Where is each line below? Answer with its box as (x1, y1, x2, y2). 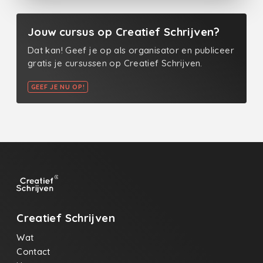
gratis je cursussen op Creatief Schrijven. (27, 58, 203, 69)
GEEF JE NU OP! (31, 82, 85, 91)
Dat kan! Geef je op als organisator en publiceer (27, 45, 234, 56)
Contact (16, 245, 50, 257)
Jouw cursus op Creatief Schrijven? (27, 24, 220, 39)
